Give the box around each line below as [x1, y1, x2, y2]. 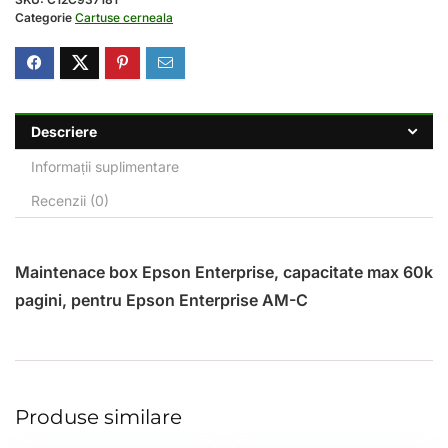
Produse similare [15, 404, 182, 429]
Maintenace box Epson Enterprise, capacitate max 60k [15, 261, 433, 282]
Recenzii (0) [31, 191, 109, 209]
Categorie [15, 9, 75, 25]
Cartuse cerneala [75, 9, 173, 25]
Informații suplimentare [31, 157, 179, 175]
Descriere [31, 122, 97, 140]
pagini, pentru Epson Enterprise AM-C [15, 289, 308, 310]
